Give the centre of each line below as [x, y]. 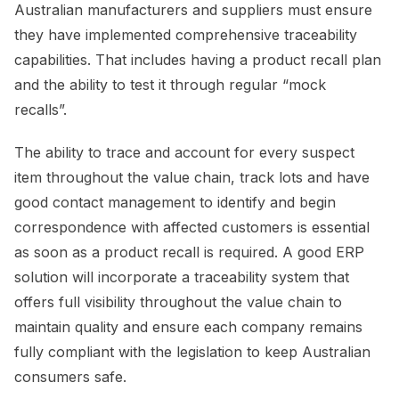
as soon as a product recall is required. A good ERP [189, 252]
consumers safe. [70, 377]
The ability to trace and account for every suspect [184, 153]
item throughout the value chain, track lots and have [192, 178]
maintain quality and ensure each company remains [188, 327]
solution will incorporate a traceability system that [182, 277]
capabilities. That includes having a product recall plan [198, 60]
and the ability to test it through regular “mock [170, 85]
